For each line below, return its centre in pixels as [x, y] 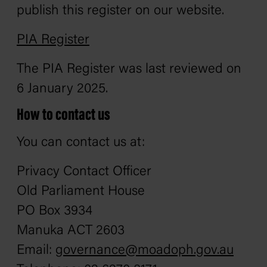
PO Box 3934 [55, 211]
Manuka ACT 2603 [71, 231]
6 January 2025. [64, 89]
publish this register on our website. [120, 11]
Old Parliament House [81, 192]
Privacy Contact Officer [84, 172]
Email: [36, 251]
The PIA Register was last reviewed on [129, 69]
